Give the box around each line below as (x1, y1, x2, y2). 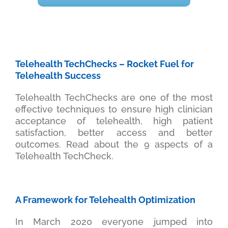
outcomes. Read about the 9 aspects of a (15, 139, 213, 150)
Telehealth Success (15, 70, 101, 81)
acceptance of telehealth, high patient (15, 116, 213, 127)
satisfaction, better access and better (15, 127, 213, 138)
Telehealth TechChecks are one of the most (15, 92, 213, 103)
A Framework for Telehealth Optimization (15, 194, 195, 206)
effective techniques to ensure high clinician (15, 104, 213, 115)
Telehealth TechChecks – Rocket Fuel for (15, 59, 194, 70)
